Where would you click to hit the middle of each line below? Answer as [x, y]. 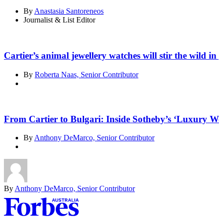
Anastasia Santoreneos [69, 11]
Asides [20, 203]
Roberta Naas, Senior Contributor [87, 74]
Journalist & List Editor [59, 20]
